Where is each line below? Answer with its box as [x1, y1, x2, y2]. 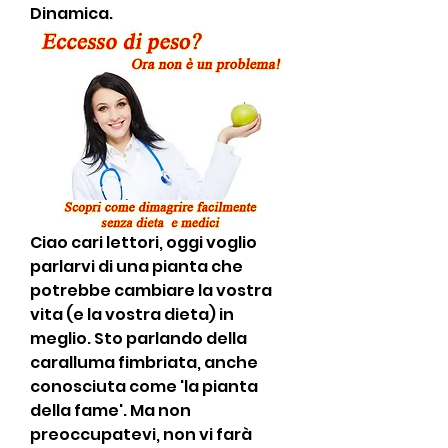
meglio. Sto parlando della [30, 326, 247, 350]
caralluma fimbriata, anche [30, 350, 258, 374]
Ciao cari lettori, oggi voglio [30, 230, 257, 254]
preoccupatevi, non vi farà [30, 422, 252, 446]
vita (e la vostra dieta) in [30, 302, 234, 326]
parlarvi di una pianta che [30, 254, 243, 278]
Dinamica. [30, 2, 113, 25]
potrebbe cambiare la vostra [30, 278, 272, 302]
